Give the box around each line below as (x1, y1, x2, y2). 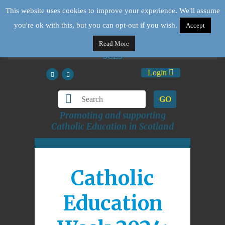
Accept (186, 22, 205, 30)
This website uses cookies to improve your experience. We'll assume (5, 7, 220, 15)
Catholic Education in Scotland (51, 121, 174, 132)
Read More (98, 40, 129, 48)
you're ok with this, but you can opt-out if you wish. (14, 21, 177, 30)
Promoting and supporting (59, 110, 166, 121)
